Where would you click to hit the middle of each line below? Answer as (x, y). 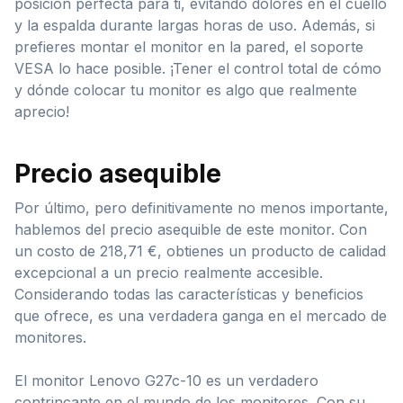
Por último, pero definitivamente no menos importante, (201, 208)
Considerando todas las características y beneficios (189, 295)
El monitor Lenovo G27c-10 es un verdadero (166, 381)
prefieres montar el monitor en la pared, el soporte (189, 47)
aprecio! (42, 112)
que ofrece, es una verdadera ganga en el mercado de (201, 316)
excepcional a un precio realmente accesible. (169, 273)
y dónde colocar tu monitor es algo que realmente (186, 90)
